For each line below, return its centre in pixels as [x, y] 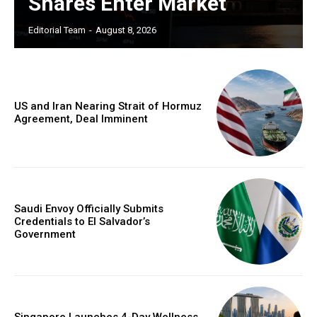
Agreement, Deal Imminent [81, 119]
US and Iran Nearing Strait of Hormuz [108, 106]
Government [45, 234]
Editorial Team [57, 30]
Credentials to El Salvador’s [82, 221]
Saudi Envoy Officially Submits [89, 208]
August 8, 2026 [126, 30]
